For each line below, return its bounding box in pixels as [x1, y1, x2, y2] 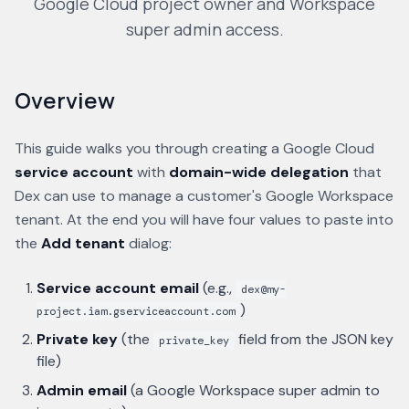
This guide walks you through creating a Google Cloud [15, 139, 374, 158]
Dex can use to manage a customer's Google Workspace [15, 186, 393, 205]
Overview [15, 85, 115, 115]
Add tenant [41, 234, 125, 253]
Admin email [37, 381, 127, 400]
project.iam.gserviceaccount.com [37, 304, 235, 319]
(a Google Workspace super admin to [127, 381, 380, 400]
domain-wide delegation [169, 163, 349, 182]
